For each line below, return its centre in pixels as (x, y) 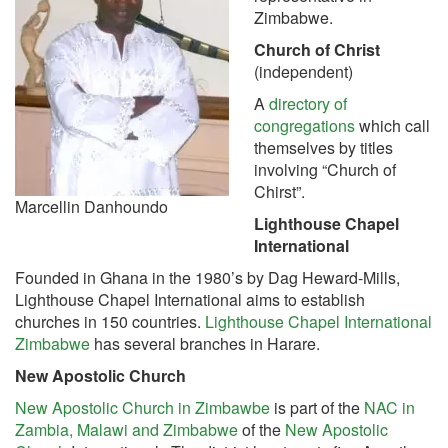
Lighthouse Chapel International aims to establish (190, 299)
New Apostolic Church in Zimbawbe (142, 407)
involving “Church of (325, 169)
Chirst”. (279, 191)
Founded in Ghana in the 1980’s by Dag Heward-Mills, (207, 277)
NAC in (389, 407)
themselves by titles (323, 147)
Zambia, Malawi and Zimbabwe (126, 429)
